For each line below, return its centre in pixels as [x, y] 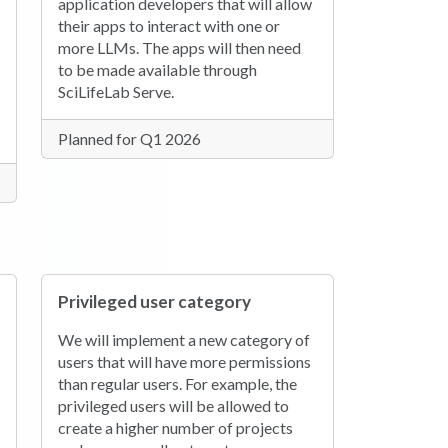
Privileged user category [155, 302]
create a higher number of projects [176, 428]
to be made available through [158, 69]
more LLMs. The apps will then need [180, 47]
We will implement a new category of [184, 340]
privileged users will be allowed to [174, 406]
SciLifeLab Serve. [116, 91]
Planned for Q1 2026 [130, 138]
